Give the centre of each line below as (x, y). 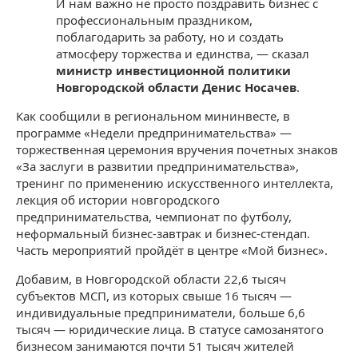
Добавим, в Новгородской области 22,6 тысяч (151, 279)
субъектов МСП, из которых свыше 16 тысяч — (154, 296)
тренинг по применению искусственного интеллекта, (175, 183)
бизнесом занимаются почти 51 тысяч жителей (155, 346)
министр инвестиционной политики (173, 70)
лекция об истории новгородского (118, 200)
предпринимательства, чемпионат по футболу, (154, 217)
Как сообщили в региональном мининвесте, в (153, 116)
